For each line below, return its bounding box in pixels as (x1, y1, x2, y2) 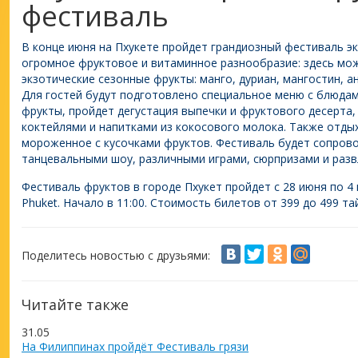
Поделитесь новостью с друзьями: (22, 248, 210, 263)
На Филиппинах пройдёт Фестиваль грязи (22, 339, 249, 354)
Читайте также (22, 295, 129, 314)
